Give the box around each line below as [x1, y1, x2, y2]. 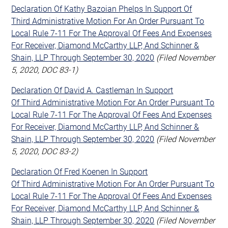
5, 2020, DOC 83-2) [11, 145, 78, 156]
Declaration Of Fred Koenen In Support [11, 165, 148, 177]
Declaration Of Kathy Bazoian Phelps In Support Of [11, 3, 192, 14]
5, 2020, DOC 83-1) [11, 64, 78, 75]
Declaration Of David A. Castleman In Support [11, 84, 174, 95]
